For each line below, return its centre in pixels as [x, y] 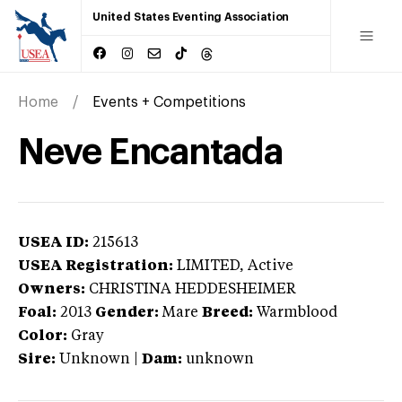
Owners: [52, 289]
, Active [267, 266]
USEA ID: [53, 243]
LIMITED [208, 266]
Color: [43, 336]
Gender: [127, 313]
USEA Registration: [96, 266]
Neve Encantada [150, 152]
